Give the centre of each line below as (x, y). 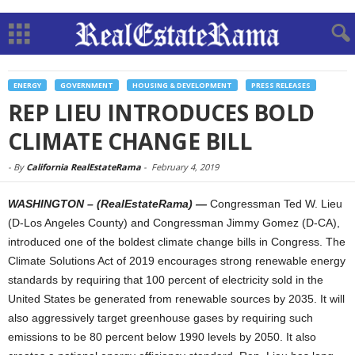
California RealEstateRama (84, 167)
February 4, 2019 (185, 167)
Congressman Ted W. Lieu (276, 204)
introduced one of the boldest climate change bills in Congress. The (177, 242)
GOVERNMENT (87, 85)
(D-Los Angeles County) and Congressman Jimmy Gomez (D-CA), (174, 223)
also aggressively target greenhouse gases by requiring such (160, 318)
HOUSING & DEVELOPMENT (182, 85)
